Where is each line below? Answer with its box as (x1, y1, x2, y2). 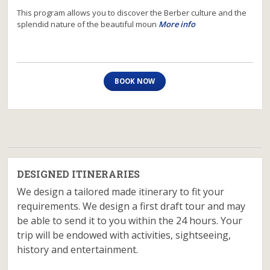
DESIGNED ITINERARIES (17, 168, 140, 180)
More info (159, 19, 196, 30)
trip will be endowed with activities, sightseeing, (17, 228, 231, 242)
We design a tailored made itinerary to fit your (17, 185, 225, 198)
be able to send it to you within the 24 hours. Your (17, 214, 243, 227)
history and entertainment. (17, 243, 139, 256)
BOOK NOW (115, 77, 155, 86)
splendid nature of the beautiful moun (17, 19, 159, 30)
